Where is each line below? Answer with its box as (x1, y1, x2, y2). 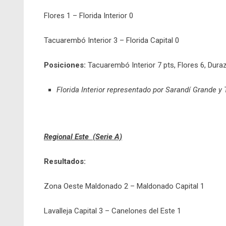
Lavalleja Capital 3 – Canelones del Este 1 (44, 206, 181, 215)
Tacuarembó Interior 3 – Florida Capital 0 (44, 36, 179, 45)
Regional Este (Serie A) (44, 132, 122, 141)
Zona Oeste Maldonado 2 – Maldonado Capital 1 (44, 182, 204, 191)
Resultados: (44, 157, 86, 166)
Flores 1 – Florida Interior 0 (44, 11, 133, 20)
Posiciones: (44, 61, 88, 70)
